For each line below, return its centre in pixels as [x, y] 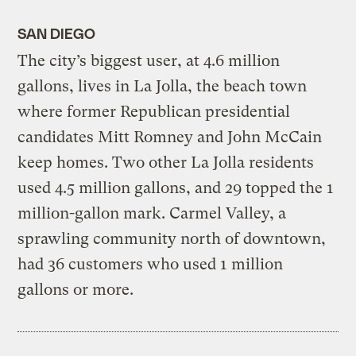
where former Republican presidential [154, 112]
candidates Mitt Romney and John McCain [170, 137]
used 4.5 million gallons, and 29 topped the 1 [176, 188]
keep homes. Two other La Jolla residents [166, 163]
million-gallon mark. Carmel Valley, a [152, 214]
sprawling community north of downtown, [172, 239]
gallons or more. [76, 290]
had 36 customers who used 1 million [151, 265]
